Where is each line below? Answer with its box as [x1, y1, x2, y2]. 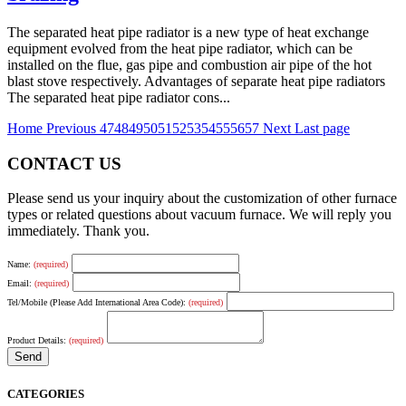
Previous [46, 120, 100, 136]
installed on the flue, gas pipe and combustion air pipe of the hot [7, 56, 372, 72]
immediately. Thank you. [7, 223, 150, 239]
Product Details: [7, 335, 69, 346]
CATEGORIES [7, 386, 84, 401]
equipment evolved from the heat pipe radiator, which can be [7, 40, 353, 56]
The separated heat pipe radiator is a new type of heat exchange [7, 24, 369, 40]
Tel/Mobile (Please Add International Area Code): [7, 297, 188, 308]
